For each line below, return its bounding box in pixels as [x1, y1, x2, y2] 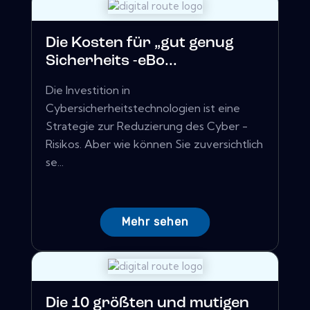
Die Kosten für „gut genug [46, 35, 234, 52]
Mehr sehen [121, 215, 189, 229]
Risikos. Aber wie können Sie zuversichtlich [46, 137, 263, 152]
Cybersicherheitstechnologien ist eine [46, 101, 240, 116]
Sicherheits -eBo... [46, 53, 177, 70]
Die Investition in [46, 83, 130, 98]
